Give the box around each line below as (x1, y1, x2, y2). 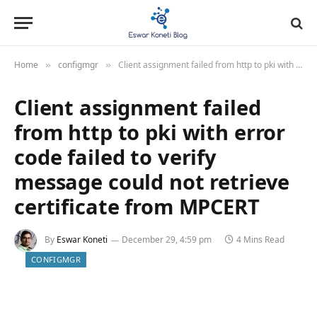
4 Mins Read (236, 234, 284, 246)
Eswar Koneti (57, 234, 108, 246)
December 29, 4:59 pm (122, 234, 212, 246)
